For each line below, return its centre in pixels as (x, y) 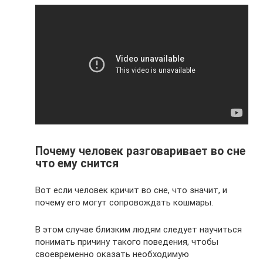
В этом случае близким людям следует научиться (139, 229)
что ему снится (77, 163)
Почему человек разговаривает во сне (140, 151)
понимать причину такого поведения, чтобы (127, 242)
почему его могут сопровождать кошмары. (124, 202)
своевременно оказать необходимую (112, 254)
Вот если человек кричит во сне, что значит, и (131, 190)
